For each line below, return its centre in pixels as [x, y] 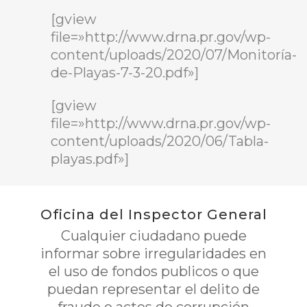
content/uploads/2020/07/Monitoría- [174, 54]
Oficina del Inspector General [153, 214]
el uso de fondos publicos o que [153, 271]
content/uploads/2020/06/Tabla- [160, 141]
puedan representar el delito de [153, 289]
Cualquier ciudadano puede [153, 236]
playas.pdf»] [90, 159]
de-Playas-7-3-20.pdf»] [125, 72]
